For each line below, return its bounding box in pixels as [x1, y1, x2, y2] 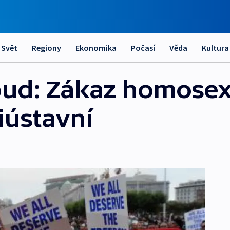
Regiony [32, 43, 61, 53]
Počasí [131, 43, 155, 53]
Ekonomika [75, 43, 117, 53]
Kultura [202, 43, 229, 53]
